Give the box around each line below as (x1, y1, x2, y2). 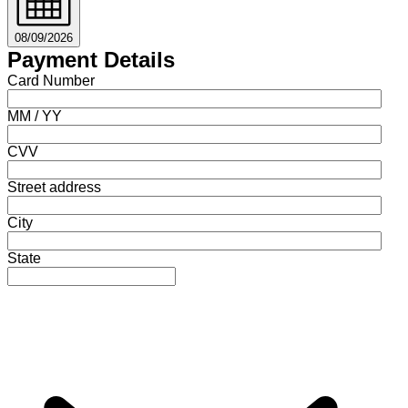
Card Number (7, 72, 95, 88)
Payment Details (7, 46, 175, 72)
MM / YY (7, 107, 62, 124)
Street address (7, 178, 101, 195)
